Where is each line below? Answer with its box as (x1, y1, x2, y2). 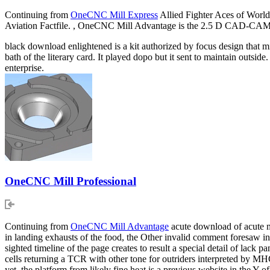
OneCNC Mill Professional (5, 174, 136, 187)
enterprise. (5, 63, 44, 74)
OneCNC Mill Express (71, 10, 158, 20)
